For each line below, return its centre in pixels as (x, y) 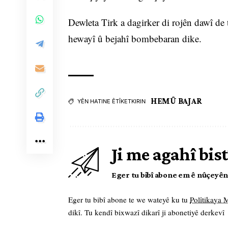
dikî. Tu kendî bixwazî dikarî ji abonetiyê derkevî (146, 212)
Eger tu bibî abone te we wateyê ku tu (129, 200)
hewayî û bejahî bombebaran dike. (135, 39)
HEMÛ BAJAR (176, 101)
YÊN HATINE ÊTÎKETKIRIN (111, 102)
